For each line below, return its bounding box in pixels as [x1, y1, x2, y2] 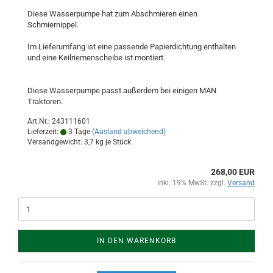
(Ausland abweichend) [92, 127, 166, 136]
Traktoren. [27, 97, 63, 106]
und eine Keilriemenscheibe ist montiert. [27, 53, 165, 62]
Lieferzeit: [27, 127, 60, 136]
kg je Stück [94, 138, 131, 146]
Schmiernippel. [27, 20, 79, 29]
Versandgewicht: [27, 138, 84, 146]
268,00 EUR [211, 167, 255, 177]
